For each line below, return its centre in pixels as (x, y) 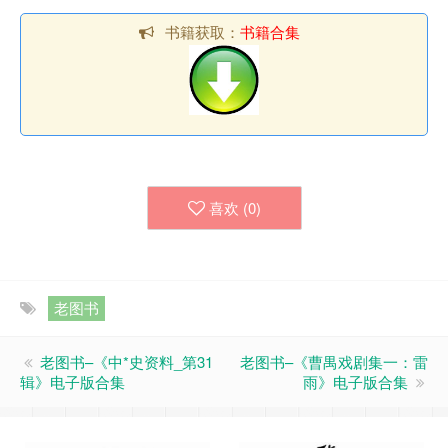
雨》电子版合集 (355, 381)
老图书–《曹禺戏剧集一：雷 (334, 361)
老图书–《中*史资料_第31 (126, 361)
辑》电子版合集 (72, 381)
